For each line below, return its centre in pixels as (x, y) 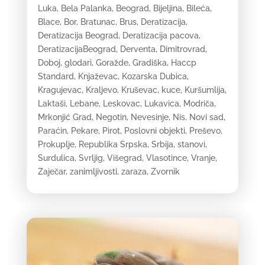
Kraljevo (101, 90)
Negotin (111, 117)
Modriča (198, 104)
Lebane (84, 104)
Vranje (203, 158)
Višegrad (124, 158)
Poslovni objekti (154, 131)
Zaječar (51, 172)
